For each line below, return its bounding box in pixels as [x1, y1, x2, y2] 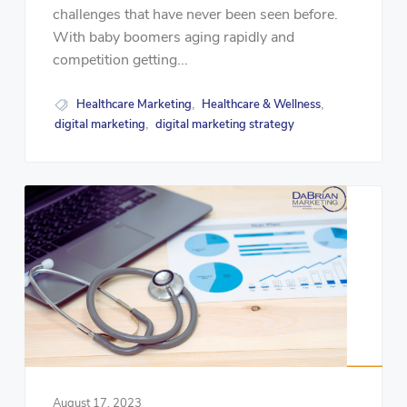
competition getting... [52, 50, 188, 71]
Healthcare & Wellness [202, 96, 322, 114]
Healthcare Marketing [76, 96, 193, 114]
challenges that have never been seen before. [52, 5, 338, 25]
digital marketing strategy [155, 116, 295, 134]
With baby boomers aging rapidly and [52, 27, 294, 48]
